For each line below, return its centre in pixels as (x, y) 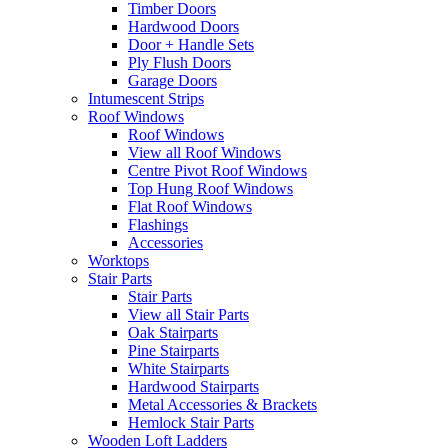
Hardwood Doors (183, 27)
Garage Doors (172, 81)
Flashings (158, 225)
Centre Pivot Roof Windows (217, 171)
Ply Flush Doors (179, 63)
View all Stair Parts (188, 315)
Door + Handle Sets (191, 45)
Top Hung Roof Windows (210, 189)
